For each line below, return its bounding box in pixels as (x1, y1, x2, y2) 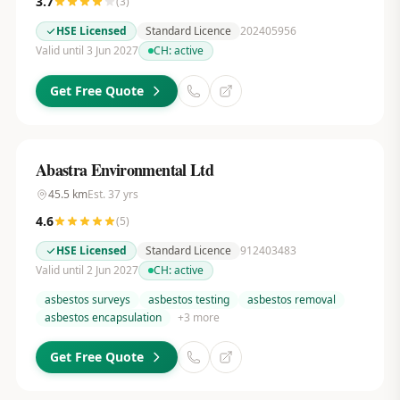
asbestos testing (147, 292, 229, 307)
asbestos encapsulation (44, 310, 162, 325)
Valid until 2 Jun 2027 (35, 262, 138, 278)
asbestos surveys (44, 292, 130, 307)
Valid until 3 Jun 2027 (35, 43, 138, 58)
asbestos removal (246, 292, 336, 307)
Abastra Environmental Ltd (35, 158, 214, 181)
